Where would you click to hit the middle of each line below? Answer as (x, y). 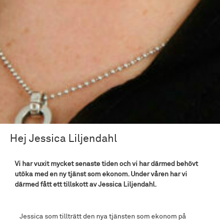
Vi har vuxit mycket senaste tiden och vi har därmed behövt (106, 164)
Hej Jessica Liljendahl (63, 139)
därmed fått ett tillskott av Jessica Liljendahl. (86, 184)
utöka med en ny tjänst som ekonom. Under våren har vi (101, 174)
